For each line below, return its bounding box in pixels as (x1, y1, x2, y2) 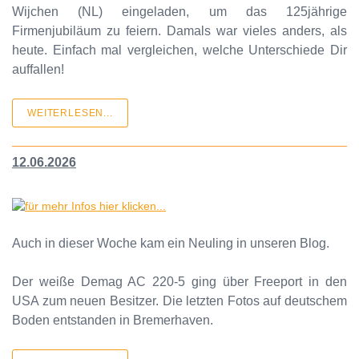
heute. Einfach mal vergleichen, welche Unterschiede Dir (12, 42, 347, 57)
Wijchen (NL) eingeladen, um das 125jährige (12, 4, 347, 18)
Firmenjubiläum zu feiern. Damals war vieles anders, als (12, 23, 347, 38)
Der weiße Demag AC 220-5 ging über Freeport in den (12, 274, 347, 288)
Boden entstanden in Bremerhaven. (12, 313, 213, 327)
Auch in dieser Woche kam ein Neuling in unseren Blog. (12, 236, 329, 250)
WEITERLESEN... (27, 107, 113, 119)
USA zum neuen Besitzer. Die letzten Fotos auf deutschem (12, 293, 347, 308)
